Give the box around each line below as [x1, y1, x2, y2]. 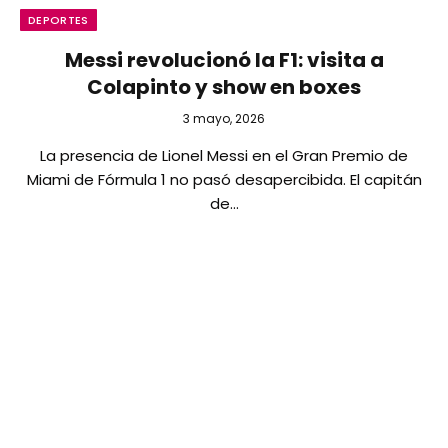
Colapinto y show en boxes [87, 72, 361, 101]
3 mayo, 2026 [183, 109, 265, 127]
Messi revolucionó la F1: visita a [64, 45, 384, 74]
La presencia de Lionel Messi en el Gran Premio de [40, 144, 408, 166]
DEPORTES [28, 11, 89, 28]
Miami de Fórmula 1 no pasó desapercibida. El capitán [26, 168, 422, 190]
